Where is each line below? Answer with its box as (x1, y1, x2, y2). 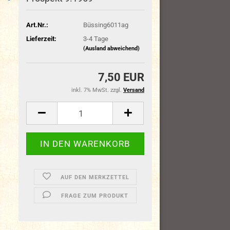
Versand (123, 87, 144, 93)
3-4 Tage (83, 34, 108, 43)
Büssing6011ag (83, 21, 128, 29)
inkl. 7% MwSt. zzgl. (71, 87, 123, 93)
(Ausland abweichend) (83, 45, 140, 52)
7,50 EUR (98, 71, 144, 84)
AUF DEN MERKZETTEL (60, 174, 129, 181)
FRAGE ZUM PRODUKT (61, 193, 129, 199)
